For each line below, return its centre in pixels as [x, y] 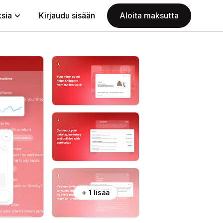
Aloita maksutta [149, 15]
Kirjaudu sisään [67, 15]
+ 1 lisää [96, 192]
